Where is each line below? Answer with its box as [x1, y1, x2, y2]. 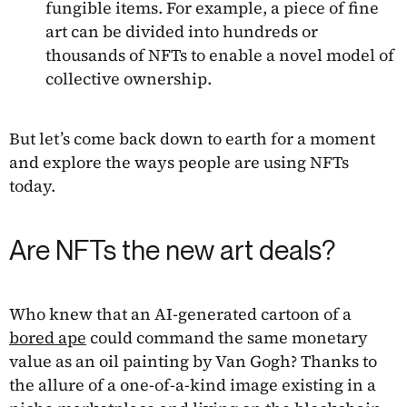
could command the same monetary [86, 326, 368, 350]
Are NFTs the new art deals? [9, 233, 335, 267]
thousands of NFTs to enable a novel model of [45, 44, 394, 67]
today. [9, 174, 55, 198]
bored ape [9, 326, 86, 350]
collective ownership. [45, 67, 212, 91]
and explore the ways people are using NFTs [9, 151, 349, 174]
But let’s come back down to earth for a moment [9, 127, 375, 151]
